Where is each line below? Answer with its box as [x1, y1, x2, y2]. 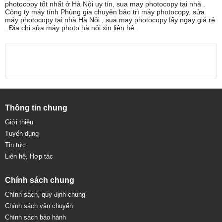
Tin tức [5, 141, 26, 149]
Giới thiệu [5, 118, 33, 126]
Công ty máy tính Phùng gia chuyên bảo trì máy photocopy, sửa [5, 8, 205, 16]
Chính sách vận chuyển [5, 202, 73, 210]
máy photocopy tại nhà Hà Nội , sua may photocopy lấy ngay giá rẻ [5, 16, 215, 24]
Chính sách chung [5, 176, 74, 184]
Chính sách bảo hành [5, 214, 66, 221]
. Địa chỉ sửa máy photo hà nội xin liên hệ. [5, 24, 136, 32]
